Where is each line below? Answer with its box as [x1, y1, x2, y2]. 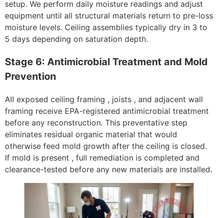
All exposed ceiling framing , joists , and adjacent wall [5, 94, 203, 105]
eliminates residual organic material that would [5, 129, 177, 140]
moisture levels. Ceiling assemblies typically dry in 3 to [5, 22, 207, 33]
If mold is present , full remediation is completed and [5, 153, 200, 163]
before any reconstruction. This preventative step [5, 118, 187, 128]
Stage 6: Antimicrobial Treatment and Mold [5, 56, 208, 68]
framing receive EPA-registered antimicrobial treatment [5, 106, 209, 116]
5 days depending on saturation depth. [5, 34, 148, 44]
